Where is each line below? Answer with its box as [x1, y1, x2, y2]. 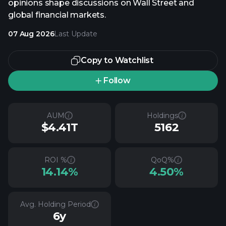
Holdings [147, 111, 178, 120]
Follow [103, 76, 131, 85]
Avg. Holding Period [20, 200, 91, 209]
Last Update [54, 29, 98, 38]
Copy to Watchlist [80, 55, 154, 65]
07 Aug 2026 [8, 29, 54, 38]
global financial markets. [8, 10, 106, 20]
